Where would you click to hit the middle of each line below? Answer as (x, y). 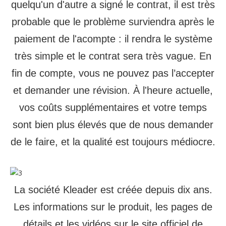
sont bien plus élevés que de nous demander (113, 125)
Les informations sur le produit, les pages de (113, 207)
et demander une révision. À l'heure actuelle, (113, 90)
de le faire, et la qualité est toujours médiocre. (113, 142)
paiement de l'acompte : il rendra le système (113, 39)
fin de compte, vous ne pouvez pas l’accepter (113, 73)
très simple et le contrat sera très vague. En (113, 56)
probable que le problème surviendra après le (113, 22)
